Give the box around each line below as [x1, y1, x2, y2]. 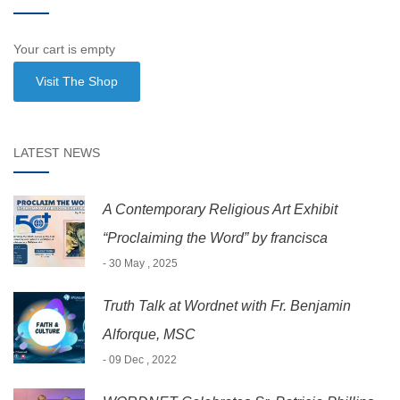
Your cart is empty [13, 41, 115, 56]
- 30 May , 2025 [103, 256, 178, 270]
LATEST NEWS [13, 145, 100, 160]
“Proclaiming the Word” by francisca [103, 229, 328, 246]
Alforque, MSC [103, 326, 196, 342]
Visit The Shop [36, 74, 119, 89]
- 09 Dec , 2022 [103, 353, 177, 366]
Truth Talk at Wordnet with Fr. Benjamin [103, 297, 351, 313]
